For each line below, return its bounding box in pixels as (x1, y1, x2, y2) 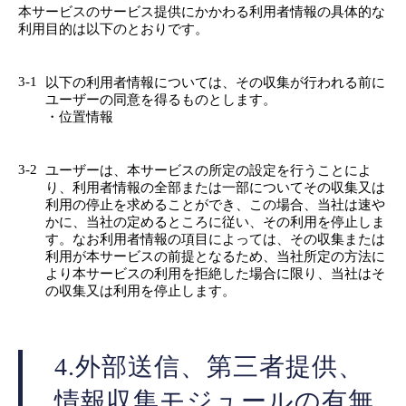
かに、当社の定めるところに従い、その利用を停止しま (45, 214, 385, 229)
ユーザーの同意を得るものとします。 (45, 92, 276, 107)
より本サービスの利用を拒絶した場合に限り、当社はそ (45, 266, 385, 281)
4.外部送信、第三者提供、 (54, 352, 364, 381)
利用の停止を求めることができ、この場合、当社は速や (45, 197, 385, 212)
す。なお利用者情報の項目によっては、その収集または (45, 231, 385, 246)
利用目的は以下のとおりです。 (18, 21, 208, 36)
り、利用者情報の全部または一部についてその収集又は (45, 179, 385, 195)
